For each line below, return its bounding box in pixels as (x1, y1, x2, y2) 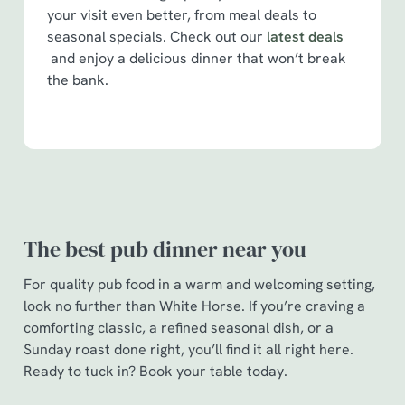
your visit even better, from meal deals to (47, 5, 316, 24)
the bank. (47, 71, 108, 89)
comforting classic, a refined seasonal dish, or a (24, 318, 334, 337)
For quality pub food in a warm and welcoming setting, (24, 275, 375, 294)
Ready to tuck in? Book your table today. (24, 362, 287, 381)
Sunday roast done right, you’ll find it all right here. (24, 340, 353, 359)
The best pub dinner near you (24, 234, 306, 264)
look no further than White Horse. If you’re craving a (24, 297, 365, 316)
